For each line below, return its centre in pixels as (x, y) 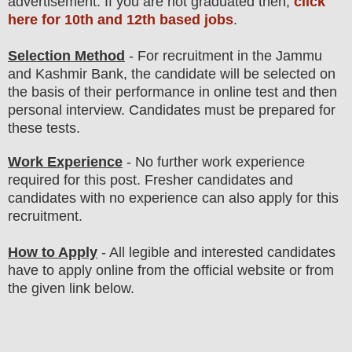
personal (35, 110)
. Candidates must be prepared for (228, 110)
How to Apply (53, 253)
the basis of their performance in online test (143, 92)
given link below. (85, 289)
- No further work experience (214, 162)
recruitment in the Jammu (242, 56)
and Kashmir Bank (66, 74)
